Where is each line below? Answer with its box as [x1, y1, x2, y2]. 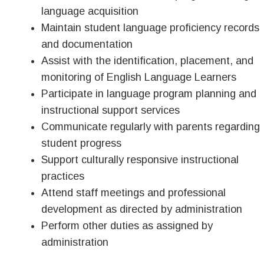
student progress [41, 137, 121, 149]
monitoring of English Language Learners [41, 71, 236, 83]
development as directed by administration [41, 203, 242, 215]
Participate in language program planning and [41, 88, 256, 100]
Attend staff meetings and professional [41, 187, 226, 199]
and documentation [41, 38, 133, 50]
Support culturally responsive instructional [41, 154, 239, 166]
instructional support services [41, 104, 180, 116]
